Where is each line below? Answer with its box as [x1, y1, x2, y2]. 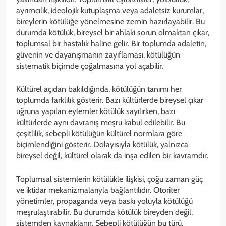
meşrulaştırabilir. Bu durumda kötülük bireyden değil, [16, 207, 193, 217]
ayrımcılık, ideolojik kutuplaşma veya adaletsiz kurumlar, [16, 5, 204, 15]
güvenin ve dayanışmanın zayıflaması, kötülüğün [16, 49, 180, 60]
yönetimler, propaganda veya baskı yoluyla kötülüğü [16, 196, 193, 206]
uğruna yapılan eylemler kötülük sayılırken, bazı [16, 106, 175, 116]
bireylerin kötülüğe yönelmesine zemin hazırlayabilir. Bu [16, 16, 205, 26]
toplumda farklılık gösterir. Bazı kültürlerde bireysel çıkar [16, 95, 203, 105]
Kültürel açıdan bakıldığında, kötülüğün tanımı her [16, 84, 182, 94]
